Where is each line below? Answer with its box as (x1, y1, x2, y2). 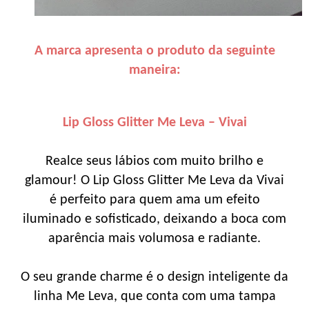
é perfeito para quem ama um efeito (49, 192, 260, 207)
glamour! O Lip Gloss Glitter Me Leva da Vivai (25, 173, 284, 188)
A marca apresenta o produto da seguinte (34, 43, 275, 58)
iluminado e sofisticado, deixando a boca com (23, 212, 286, 226)
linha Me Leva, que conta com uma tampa (33, 289, 276, 303)
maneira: (128, 63, 181, 77)
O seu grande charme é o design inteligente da (21, 270, 288, 284)
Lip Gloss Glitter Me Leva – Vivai (62, 115, 247, 130)
